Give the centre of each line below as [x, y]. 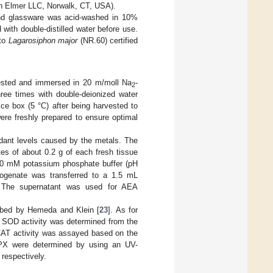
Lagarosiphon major [43, 41]
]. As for [123, 210]
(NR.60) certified [108, 41]
